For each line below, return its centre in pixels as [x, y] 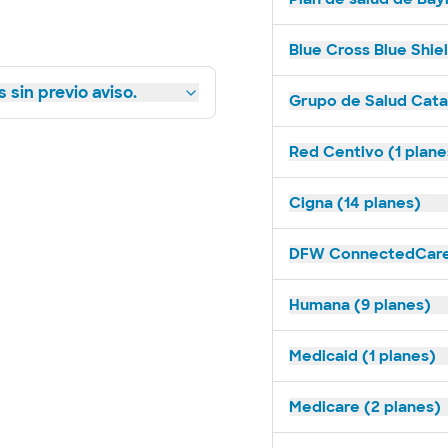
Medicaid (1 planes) [362, 356]
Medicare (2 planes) [365, 407]
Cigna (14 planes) [355, 203]
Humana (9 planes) [360, 305]
